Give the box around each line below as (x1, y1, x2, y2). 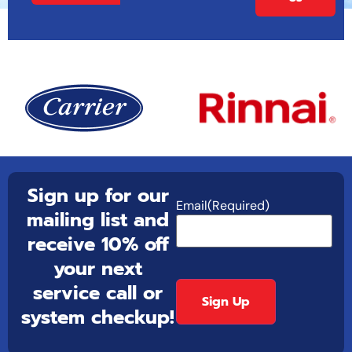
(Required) (207, 197, 269, 214)
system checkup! (21, 303, 174, 332)
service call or (33, 279, 163, 308)
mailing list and (27, 206, 169, 235)
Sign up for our (27, 181, 169, 211)
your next (53, 255, 142, 284)
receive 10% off (27, 230, 169, 259)
